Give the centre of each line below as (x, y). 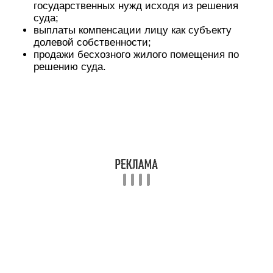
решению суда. (70, 67)
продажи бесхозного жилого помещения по (136, 55)
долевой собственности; (92, 42)
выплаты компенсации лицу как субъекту (133, 30)
